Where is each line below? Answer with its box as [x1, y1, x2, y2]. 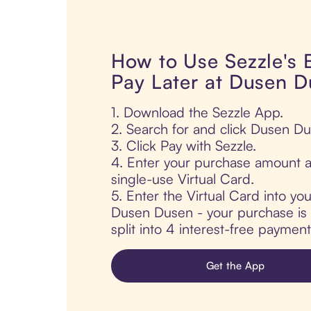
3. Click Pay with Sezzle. [111, 137, 256, 155]
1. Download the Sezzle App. [111, 103, 283, 121]
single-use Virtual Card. [111, 170, 254, 188]
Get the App [205, 259, 265, 273]
